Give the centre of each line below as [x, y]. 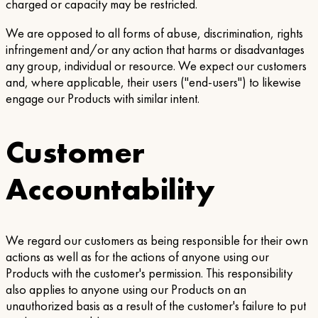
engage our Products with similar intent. [103, 99]
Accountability [110, 188]
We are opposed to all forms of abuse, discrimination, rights [154, 34]
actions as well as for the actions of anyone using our [137, 257]
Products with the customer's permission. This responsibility [149, 274]
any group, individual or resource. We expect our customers [156, 66]
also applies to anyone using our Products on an [126, 290]
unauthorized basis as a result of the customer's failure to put [156, 306]
